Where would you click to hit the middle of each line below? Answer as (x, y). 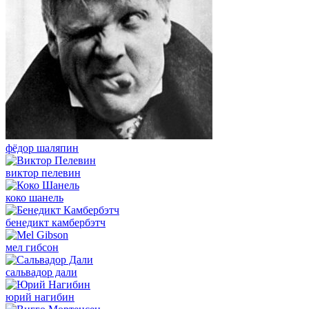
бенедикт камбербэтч (56, 222)
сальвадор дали (41, 272)
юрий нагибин (40, 297)
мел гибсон (32, 247)
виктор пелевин (43, 173)
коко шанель (34, 198)
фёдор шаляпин (42, 148)
